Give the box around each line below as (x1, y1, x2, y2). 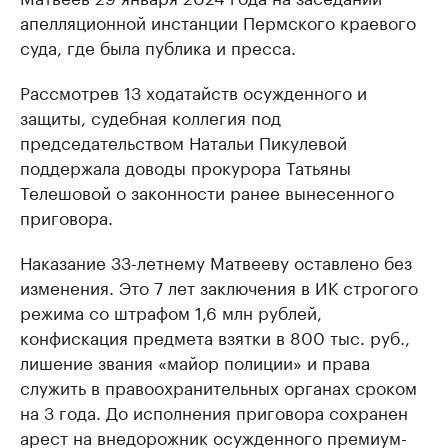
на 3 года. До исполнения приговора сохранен (20, 398, 408, 424)
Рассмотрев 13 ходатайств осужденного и (20, 78, 367, 104)
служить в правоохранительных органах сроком (20, 373, 417, 399)
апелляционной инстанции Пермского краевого (20, 8, 416, 34)
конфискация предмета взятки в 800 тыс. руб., (20, 323, 410, 349)
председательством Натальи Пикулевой (20, 128, 347, 154)
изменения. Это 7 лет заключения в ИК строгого (20, 273, 418, 299)
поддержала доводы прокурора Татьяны (20, 153, 351, 179)
